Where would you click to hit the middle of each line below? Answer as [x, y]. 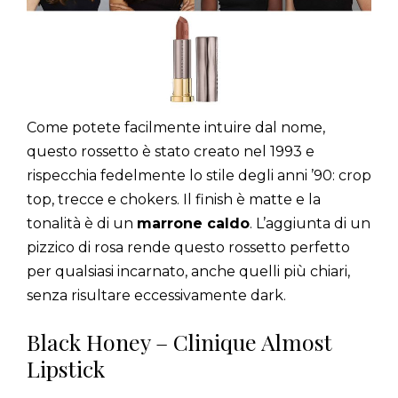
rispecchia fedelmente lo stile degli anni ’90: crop [199, 176]
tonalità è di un [82, 224]
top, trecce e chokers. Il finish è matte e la [174, 200]
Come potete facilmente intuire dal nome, [176, 128]
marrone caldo [193, 224]
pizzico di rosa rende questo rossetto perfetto [188, 248]
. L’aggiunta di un [310, 224]
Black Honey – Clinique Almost [179, 342]
